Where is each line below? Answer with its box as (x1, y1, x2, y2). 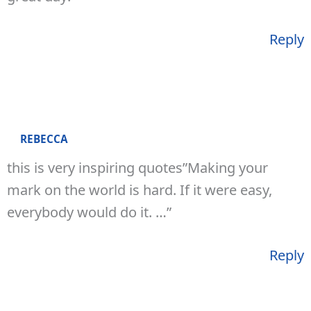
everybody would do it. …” (7, 202, 171, 221)
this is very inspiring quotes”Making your (7, 158, 268, 177)
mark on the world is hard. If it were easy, (7, 180, 272, 199)
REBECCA (19, 131, 68, 146)
